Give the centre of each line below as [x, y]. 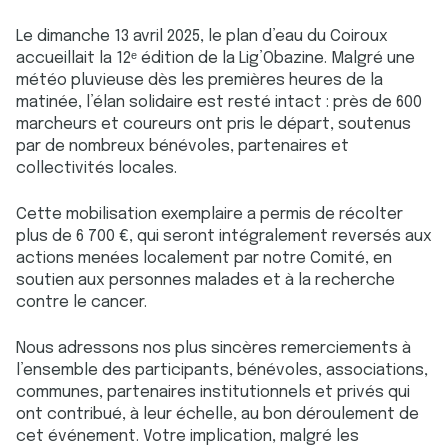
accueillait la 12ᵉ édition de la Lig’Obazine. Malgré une [215, 58]
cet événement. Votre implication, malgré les [187, 436]
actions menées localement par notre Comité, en [204, 258]
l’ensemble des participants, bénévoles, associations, [222, 370]
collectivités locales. [96, 168]
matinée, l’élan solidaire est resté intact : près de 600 [219, 102]
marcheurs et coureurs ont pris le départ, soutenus [213, 124]
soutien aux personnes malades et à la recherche [205, 280]
